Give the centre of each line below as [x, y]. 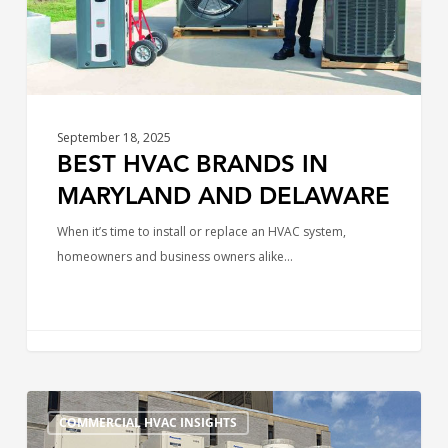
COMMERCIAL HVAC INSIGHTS [147, 423]
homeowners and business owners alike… [174, 257]
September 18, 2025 [113, 138]
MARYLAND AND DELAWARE [223, 198]
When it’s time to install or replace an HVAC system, [201, 232]
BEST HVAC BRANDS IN [192, 166]
